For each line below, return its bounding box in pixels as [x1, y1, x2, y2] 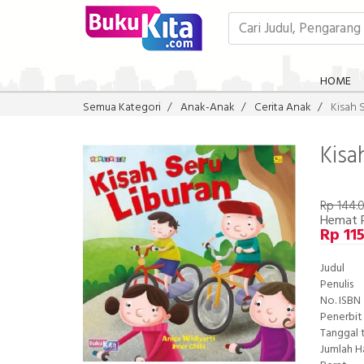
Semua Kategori [83, 98, 161, 117]
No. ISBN [320, 292, 362, 311]
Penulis [320, 275, 354, 295]
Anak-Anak [180, 98, 235, 117]
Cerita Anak [254, 98, 311, 117]
